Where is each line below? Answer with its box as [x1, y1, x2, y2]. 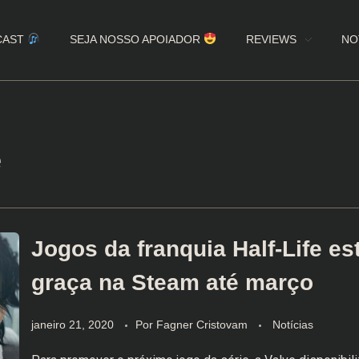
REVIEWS [246, 33, 297, 46]
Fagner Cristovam [155, 317, 251, 331]
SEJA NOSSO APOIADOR [70, 33, 204, 46]
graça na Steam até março [30, 270, 313, 295]
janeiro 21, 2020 [30, 317, 114, 331]
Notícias [272, 317, 313, 331]
